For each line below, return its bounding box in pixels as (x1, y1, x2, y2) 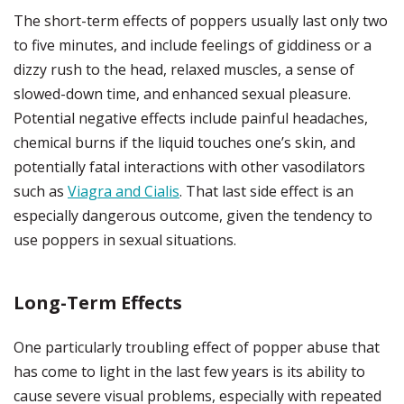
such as (14, 181, 68, 201)
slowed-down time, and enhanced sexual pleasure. (14, 84, 351, 104)
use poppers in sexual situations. (14, 230, 236, 250)
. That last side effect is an (179, 181, 353, 201)
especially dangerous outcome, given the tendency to (14, 206, 372, 225)
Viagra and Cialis (68, 181, 179, 201)
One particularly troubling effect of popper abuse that (14, 337, 380, 357)
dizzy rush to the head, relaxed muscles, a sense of (14, 60, 354, 79)
